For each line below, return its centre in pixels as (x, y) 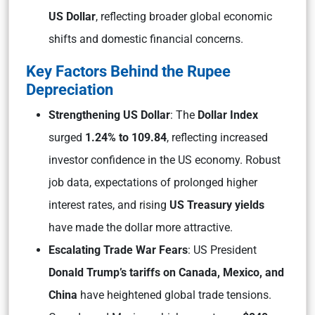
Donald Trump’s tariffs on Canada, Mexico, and (166, 272)
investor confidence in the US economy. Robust (165, 160)
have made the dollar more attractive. (141, 227)
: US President (222, 250)
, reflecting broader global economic (184, 17)
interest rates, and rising (109, 205)
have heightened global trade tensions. (174, 295)
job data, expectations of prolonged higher (153, 182)
